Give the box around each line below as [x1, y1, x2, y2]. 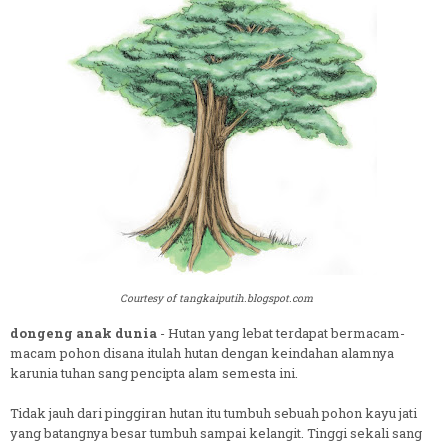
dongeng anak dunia [10, 323, 157, 342]
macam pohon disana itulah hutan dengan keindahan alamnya [10, 343, 394, 362]
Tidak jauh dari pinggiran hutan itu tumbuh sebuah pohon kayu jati [10, 403, 417, 422]
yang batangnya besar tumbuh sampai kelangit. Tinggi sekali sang [10, 423, 422, 442]
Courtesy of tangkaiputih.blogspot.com [120, 291, 313, 305]
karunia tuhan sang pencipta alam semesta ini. [10, 363, 298, 382]
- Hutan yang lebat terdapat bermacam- [157, 323, 405, 342]
